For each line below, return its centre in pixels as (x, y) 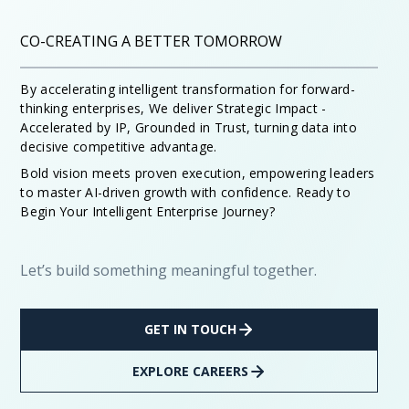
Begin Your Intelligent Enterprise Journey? (147, 212)
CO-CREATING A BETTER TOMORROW (152, 42)
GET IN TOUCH (190, 330)
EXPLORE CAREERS (190, 372)
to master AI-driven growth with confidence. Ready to (185, 193)
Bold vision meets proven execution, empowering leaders (198, 173)
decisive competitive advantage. (119, 147)
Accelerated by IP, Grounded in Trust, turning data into (189, 128)
